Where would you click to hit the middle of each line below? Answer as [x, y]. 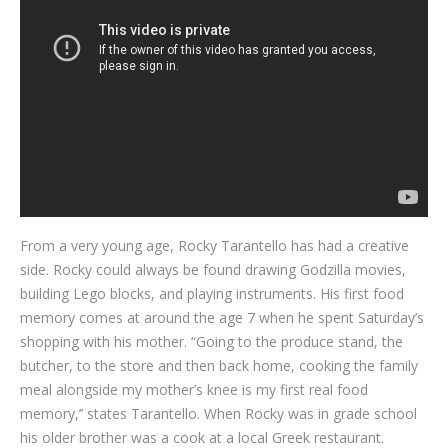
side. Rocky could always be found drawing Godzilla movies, [213, 269]
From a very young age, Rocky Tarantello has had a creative [214, 245]
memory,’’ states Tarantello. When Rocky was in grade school [218, 413]
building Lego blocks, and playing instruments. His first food [212, 293]
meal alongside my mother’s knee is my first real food [194, 389]
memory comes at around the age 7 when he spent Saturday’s [222, 317]
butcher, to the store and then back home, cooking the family [219, 365]
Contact [194, 88]
